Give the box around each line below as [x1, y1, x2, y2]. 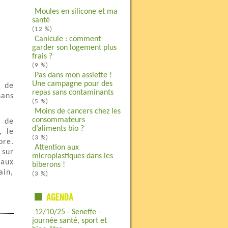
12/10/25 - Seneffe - [34, 208, 101, 216]
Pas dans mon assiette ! [34, 71, 112, 79]
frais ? [32, 52, 52, 61]
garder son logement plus [32, 44, 117, 52]
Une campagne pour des [32, 80, 112, 88]
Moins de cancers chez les [34, 107, 121, 116]
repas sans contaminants [32, 89, 113, 97]
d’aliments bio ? [32, 125, 84, 133]
